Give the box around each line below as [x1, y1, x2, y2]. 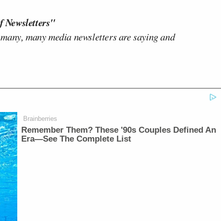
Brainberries [23, 115, 58, 122]
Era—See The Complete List [21, 134, 132, 144]
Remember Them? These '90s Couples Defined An [21, 125, 217, 135]
